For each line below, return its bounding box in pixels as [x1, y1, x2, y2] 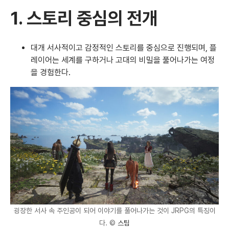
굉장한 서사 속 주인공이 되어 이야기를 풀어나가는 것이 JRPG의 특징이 [13, 206, 216, 215]
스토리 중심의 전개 [27, 8, 157, 29]
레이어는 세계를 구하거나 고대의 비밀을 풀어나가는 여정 [31, 55, 215, 65]
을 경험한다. [31, 67, 71, 78]
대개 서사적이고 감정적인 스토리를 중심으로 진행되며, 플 [31, 43, 217, 53]
